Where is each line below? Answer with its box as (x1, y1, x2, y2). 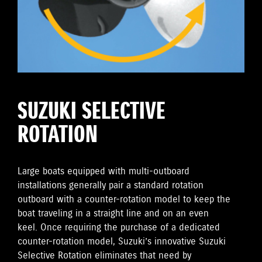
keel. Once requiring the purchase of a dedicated (18, 222, 220, 234)
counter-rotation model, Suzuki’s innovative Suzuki (18, 236, 226, 248)
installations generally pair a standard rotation (18, 180, 204, 192)
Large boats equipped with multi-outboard (18, 166, 189, 178)
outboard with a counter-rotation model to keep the (18, 194, 230, 206)
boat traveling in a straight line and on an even (18, 208, 209, 220)
